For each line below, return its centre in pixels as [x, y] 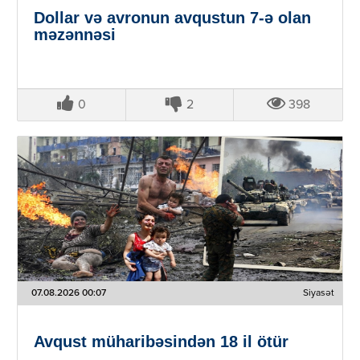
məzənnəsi [74, 34]
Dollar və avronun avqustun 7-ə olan [172, 17]
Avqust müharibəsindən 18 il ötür [161, 341]
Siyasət [319, 293]
